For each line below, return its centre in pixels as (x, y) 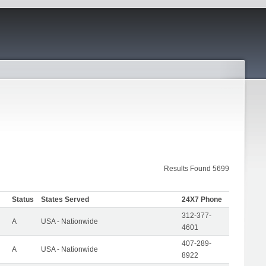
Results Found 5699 (197, 168)
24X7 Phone (202, 199)
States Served (65, 199)
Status (23, 199)
